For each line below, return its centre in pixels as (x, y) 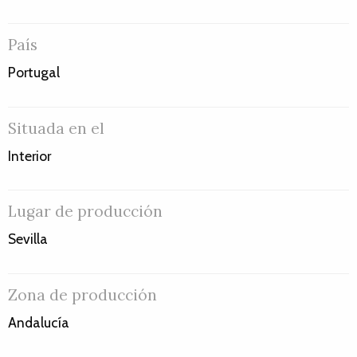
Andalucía (39, 322)
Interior (29, 155)
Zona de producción (82, 294)
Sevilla (28, 239)
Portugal (34, 73)
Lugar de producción (85, 212)
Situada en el (56, 128)
